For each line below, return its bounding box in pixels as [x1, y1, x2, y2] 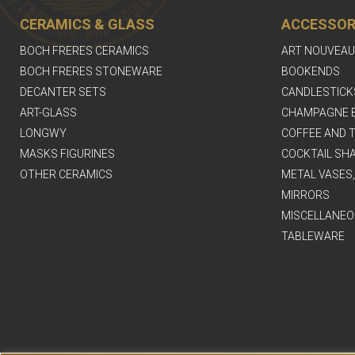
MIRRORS [281, 189, 330, 202]
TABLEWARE [281, 230, 345, 243]
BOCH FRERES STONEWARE [20, 65, 162, 78]
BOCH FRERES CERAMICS [20, 44, 149, 58]
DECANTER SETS [20, 86, 106, 99]
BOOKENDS [281, 65, 340, 78]
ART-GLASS [20, 106, 77, 120]
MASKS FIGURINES [20, 147, 115, 161]
